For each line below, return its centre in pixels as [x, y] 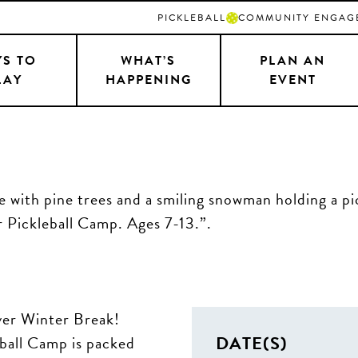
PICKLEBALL [192, 18]
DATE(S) [252, 343]
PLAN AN [293, 61]
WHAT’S [149, 61]
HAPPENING [148, 80]
